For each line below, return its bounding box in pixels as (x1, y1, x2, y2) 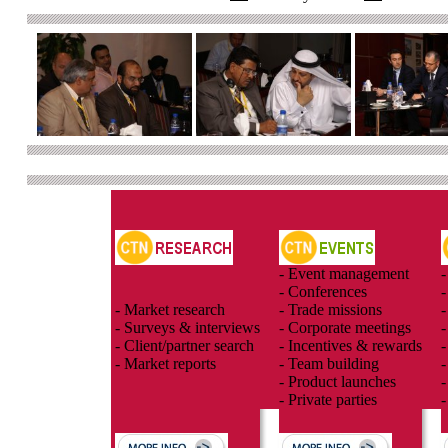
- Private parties (279, 391, 377, 408)
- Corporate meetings (279, 319, 411, 336)
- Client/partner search (115, 337, 254, 354)
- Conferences (279, 283, 367, 300)
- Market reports (115, 355, 216, 372)
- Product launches (279, 373, 396, 390)
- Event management (279, 265, 409, 282)
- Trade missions (279, 301, 382, 318)
